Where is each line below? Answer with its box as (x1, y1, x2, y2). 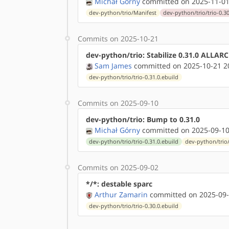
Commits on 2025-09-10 (78, 98, 158, 108)
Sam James (95, 61, 132, 71)
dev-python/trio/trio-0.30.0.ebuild (89, 202, 179, 210)
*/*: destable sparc (86, 179, 152, 189)
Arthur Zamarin (95, 190, 148, 199)
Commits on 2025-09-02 (78, 163, 158, 172)
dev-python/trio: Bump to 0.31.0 (86, 114, 200, 124)
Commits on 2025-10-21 (78, 34, 158, 43)
